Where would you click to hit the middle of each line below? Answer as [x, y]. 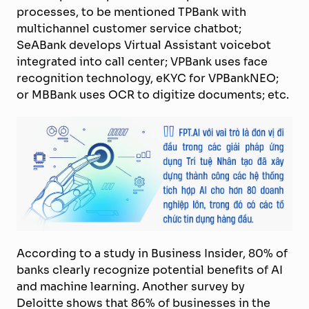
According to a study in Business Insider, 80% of [152, 253]
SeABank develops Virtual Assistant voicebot [144, 44]
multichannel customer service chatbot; [129, 28]
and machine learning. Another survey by [131, 286]
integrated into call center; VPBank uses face [142, 61]
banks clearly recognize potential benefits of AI [150, 269]
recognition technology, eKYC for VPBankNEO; [148, 78]
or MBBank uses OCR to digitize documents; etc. [153, 94]
